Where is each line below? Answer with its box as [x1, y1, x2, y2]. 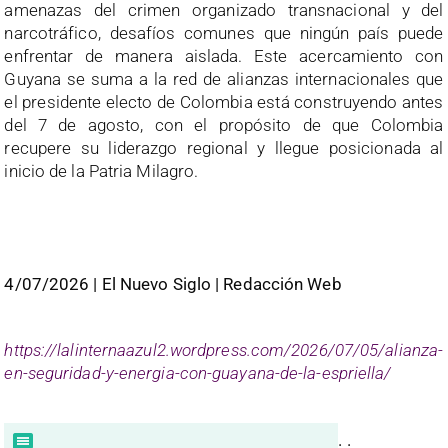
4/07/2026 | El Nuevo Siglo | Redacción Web [4, 274, 342, 295]
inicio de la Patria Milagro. [4, 161, 199, 182]
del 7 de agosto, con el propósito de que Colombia [4, 115, 444, 136]
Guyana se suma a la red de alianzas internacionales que [4, 69, 444, 90]
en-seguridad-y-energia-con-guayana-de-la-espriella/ [4, 363, 392, 384]
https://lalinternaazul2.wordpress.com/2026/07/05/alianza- [4, 340, 444, 361]
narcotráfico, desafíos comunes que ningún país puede [4, 23, 444, 44]
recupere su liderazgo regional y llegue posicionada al [4, 138, 444, 159]
